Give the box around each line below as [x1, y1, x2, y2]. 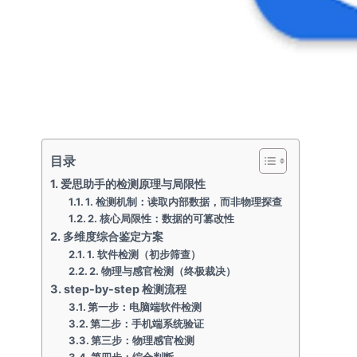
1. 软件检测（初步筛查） [87, 248, 202, 261]
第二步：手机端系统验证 [90, 317, 205, 330]
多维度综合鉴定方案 [62, 229, 163, 243]
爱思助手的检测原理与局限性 [60, 177, 206, 190]
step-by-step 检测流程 [63, 282, 186, 296]
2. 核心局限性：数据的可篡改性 [88, 212, 235, 225]
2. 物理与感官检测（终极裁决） [89, 265, 237, 277]
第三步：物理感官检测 [91, 334, 195, 347]
